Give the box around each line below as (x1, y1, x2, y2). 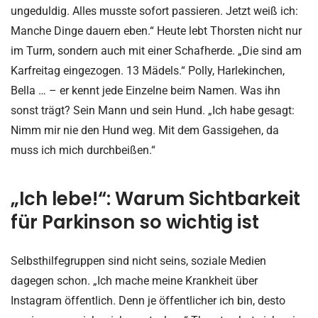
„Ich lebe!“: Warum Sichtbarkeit (11, 186, 300, 212)
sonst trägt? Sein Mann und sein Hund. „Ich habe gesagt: (11, 103, 295, 117)
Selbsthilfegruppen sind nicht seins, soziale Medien (11, 254, 266, 268)
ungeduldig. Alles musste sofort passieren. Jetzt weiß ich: (11, 4, 298, 18)
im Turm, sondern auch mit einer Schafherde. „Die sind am (11, 43, 302, 57)
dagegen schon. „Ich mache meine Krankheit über (11, 274, 258, 287)
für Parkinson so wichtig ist (11, 209, 259, 235)
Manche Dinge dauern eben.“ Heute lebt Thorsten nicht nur (11, 23, 302, 38)
